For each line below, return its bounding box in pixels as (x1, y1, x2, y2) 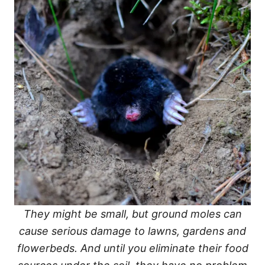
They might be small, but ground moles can (23, 208, 242, 220)
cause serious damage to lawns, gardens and (19, 225, 246, 237)
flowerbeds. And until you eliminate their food (17, 242, 248, 254)
